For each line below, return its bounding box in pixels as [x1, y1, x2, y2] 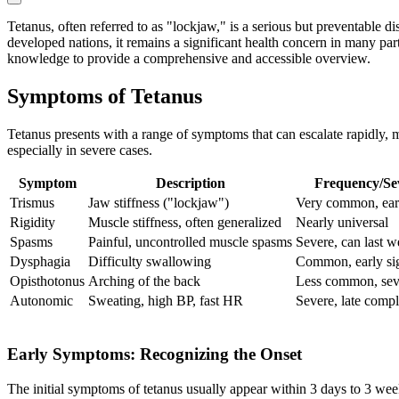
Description [155, 175, 225, 191]
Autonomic [10, 293, 73, 309]
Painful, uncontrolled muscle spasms [88, 234, 292, 250]
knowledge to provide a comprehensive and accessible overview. [7, 51, 370, 67]
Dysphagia [10, 254, 70, 270]
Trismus [10, 195, 54, 211]
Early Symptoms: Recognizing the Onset [7, 344, 302, 363]
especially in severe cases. [7, 142, 152, 159]
